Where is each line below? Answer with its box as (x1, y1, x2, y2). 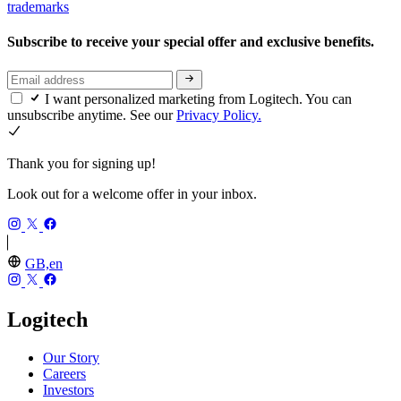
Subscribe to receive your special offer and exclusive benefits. (7, 34, 378, 50)
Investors (43, 381, 94, 397)
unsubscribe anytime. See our (7, 107, 176, 124)
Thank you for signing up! (7, 156, 156, 172)
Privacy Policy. (176, 107, 261, 124)
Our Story (43, 349, 99, 365)
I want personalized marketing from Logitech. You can (45, 91, 352, 107)
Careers (43, 365, 86, 381)
